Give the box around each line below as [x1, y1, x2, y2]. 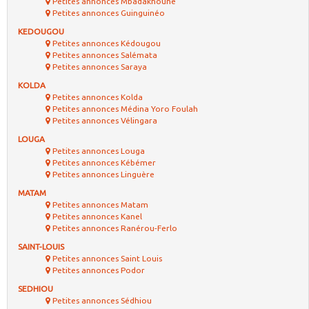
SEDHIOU [18, 284, 53, 293]
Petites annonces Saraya [50, 62, 147, 71]
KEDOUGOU [18, 27, 64, 36]
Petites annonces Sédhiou [50, 296, 152, 305]
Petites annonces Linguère [50, 170, 154, 179]
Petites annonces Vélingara [50, 116, 157, 125]
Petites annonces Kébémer [50, 158, 156, 167]
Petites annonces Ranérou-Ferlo [50, 223, 177, 232]
